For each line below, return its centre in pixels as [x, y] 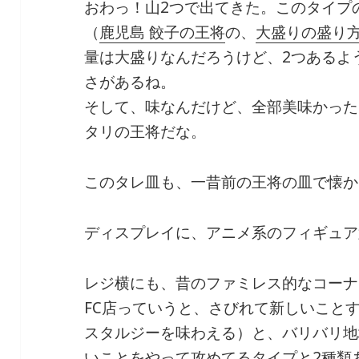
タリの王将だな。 [145, 132]
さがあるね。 [130, 82]
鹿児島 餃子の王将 [163, 32]
